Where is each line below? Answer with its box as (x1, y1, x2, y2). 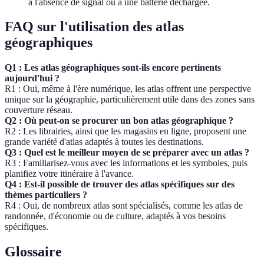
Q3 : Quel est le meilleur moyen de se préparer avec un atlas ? (5, 147, 249, 158)
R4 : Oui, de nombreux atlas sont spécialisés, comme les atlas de (5, 200, 243, 211)
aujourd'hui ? (5, 73, 60, 84)
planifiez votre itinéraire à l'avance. (5, 169, 134, 179)
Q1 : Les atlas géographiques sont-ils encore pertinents (5, 62, 221, 73)
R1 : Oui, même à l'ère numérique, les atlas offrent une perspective (5, 84, 251, 94)
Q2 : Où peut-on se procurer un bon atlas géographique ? (5, 115, 233, 126)
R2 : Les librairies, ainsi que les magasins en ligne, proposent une (5, 126, 246, 137)
